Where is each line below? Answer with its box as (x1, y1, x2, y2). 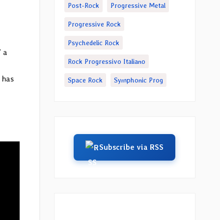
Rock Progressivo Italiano (67, 57, 145, 65)
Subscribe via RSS (99, 143, 164, 152)
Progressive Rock (67, 20, 121, 28)
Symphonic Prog (113, 76, 163, 84)
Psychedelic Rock (67, 39, 119, 47)
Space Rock (67, 76, 103, 84)
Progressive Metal (110, 1, 165, 9)
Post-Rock (67, 1, 99, 9)
